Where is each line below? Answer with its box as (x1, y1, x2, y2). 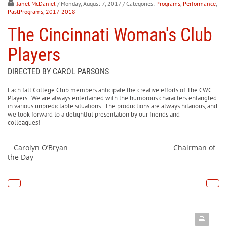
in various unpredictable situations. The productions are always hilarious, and (8, 101, 217, 110)
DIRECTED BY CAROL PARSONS (8, 66, 109, 77)
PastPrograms (8, 7, 43, 15)
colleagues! (8, 118, 133, 127)
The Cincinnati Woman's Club (8, 24, 212, 46)
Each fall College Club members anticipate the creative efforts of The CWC (8, 85, 211, 94)
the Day (8, 152, 35, 162)
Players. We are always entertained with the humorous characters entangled (8, 93, 217, 102)
